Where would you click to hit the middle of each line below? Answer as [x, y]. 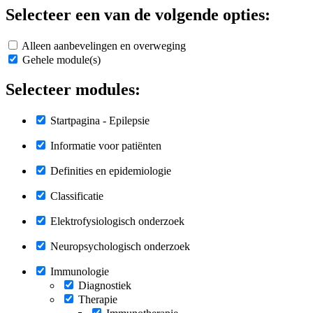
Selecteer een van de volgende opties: [138, 15]
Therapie [98, 299]
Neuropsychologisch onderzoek [120, 246]
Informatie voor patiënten [106, 145]
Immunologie [80, 271]
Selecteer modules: [73, 89]
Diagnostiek [105, 285]
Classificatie [77, 196]
